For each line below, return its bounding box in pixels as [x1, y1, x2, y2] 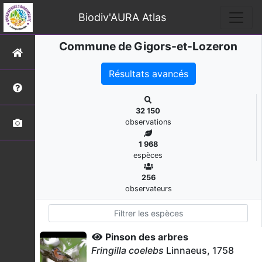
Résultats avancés [108, 68, 188, 80]
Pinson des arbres [105, 231, 188, 243]
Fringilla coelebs [91, 244, 164, 256]
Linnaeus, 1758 [164, 244, 234, 256]
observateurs [125, 184, 172, 193]
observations [125, 118, 171, 126]
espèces [133, 151, 163, 160]
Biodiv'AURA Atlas [78, 11, 166, 23]
